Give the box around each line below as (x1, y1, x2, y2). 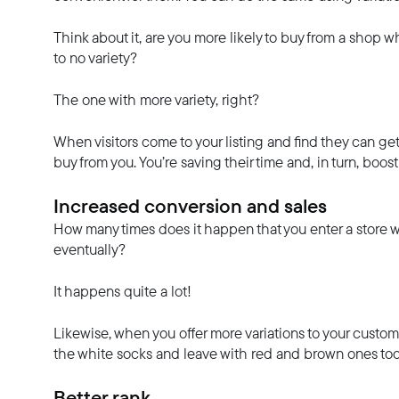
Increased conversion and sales (53, 191, 327, 220)
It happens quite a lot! (53, 280, 191, 302)
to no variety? (53, 46, 137, 69)
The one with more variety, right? (53, 88, 259, 110)
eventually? (53, 238, 126, 260)
